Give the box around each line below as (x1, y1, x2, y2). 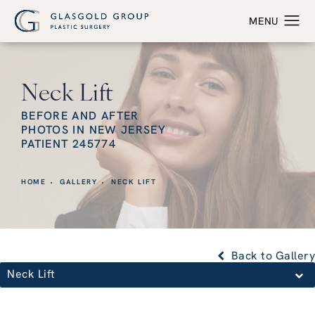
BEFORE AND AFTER (21, 111, 139, 123)
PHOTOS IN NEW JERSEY (21, 125, 167, 137)
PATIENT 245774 (21, 139, 116, 151)
